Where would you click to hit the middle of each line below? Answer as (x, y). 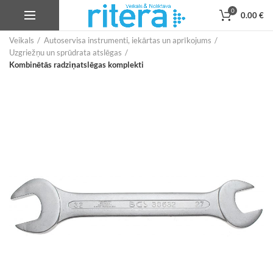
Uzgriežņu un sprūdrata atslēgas (66, 52)
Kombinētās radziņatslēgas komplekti (76, 65)
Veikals (22, 40)
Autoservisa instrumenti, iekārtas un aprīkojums (128, 40)
